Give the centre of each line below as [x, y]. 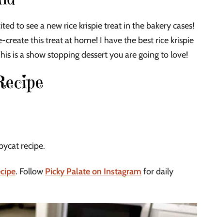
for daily [157, 172]
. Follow [30, 172]
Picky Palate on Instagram [93, 172]
